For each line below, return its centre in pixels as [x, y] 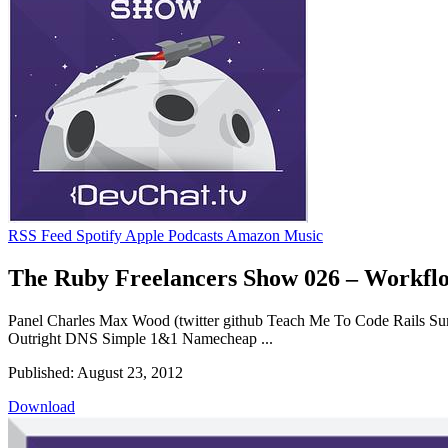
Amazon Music [274, 235]
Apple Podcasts [174, 235]
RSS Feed [40, 235]
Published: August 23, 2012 [95, 372]
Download [41, 406]
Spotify [99, 235]
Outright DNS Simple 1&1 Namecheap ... [140, 338]
